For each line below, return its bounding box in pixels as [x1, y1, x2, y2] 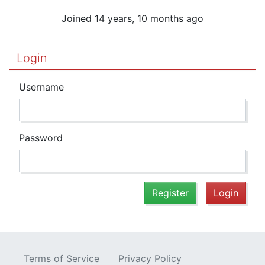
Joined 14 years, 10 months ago [62, 12, 203, 24]
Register [152, 186, 189, 199]
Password [19, 131, 63, 144]
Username [19, 80, 64, 93]
